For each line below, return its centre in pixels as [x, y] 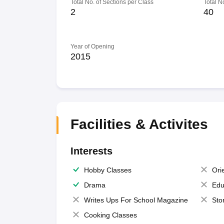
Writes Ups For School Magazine [136, 200]
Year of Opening [92, 46]
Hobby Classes [107, 170]
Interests [91, 151]
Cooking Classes [110, 215]
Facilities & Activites [139, 124]
